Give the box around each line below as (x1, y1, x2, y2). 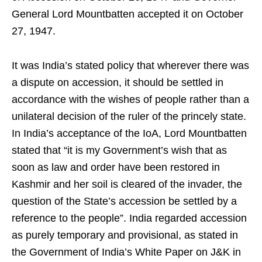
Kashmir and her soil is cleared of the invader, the (12, 178, 242, 190)
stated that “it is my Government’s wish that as (12, 144, 227, 156)
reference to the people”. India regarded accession (12, 212, 247, 224)
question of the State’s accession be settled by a (12, 195, 237, 207)
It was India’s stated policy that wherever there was (12, 59, 249, 71)
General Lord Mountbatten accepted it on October (12, 8, 243, 20)
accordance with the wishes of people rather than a (12, 93, 249, 105)
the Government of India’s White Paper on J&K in (12, 246, 241, 258)
